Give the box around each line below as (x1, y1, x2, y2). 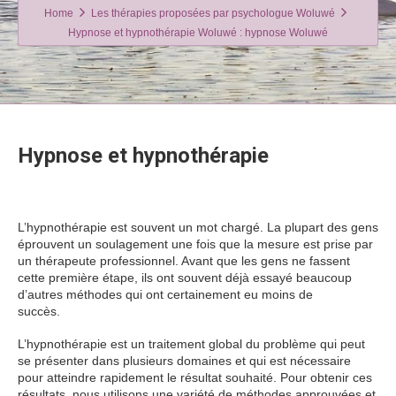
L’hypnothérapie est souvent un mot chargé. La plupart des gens (18, 220, 378, 235)
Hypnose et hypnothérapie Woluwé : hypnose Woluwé (68, 26, 328, 39)
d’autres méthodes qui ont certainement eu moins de (18, 287, 313, 302)
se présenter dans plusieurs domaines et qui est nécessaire (18, 354, 351, 369)
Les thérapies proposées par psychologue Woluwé (90, 7, 335, 20)
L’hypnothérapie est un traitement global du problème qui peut (18, 337, 365, 352)
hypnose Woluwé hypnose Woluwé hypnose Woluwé (64, 304, 357, 319)
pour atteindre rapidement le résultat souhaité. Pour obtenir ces (18, 370, 372, 385)
